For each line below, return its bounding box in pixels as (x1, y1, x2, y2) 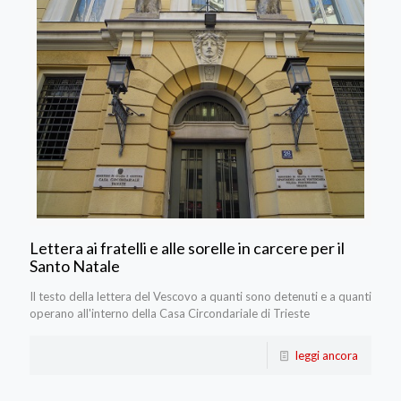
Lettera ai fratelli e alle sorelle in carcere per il (30, 238, 345, 259)
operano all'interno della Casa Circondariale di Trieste (30, 306, 310, 321)
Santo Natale (30, 256, 120, 277)
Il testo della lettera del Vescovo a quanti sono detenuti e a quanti (30, 289, 371, 304)
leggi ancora (295, 348, 358, 363)
